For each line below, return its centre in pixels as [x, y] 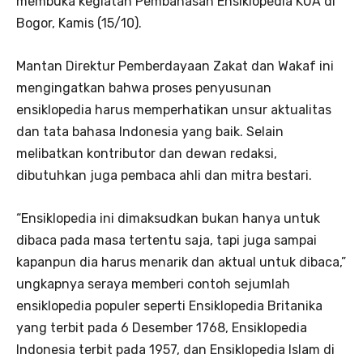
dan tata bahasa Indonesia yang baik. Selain [150, 131]
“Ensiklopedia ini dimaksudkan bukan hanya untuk [168, 218]
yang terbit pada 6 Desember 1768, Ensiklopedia [162, 327]
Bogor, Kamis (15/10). [79, 23]
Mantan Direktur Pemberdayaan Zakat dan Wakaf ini [175, 66]
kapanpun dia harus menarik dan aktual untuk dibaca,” [181, 262]
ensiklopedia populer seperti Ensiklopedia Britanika [169, 305]
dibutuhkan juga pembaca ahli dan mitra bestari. [164, 175]
